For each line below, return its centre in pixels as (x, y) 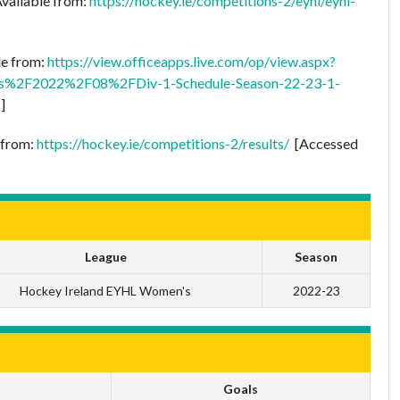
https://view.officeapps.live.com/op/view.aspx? (192, 61)
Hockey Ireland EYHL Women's (105, 290)
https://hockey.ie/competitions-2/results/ (163, 143)
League (105, 256)
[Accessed (324, 143)
